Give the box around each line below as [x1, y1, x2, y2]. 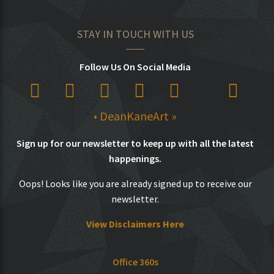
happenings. [109, 152, 161, 165]
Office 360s [112, 256, 158, 268]
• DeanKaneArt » [94, 108, 177, 124]
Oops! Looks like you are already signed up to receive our [18, 177, 252, 190]
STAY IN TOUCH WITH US [76, 27, 194, 42]
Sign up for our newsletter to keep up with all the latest [17, 137, 254, 150]
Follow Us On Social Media [80, 61, 191, 73]
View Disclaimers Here [86, 218, 184, 231]
